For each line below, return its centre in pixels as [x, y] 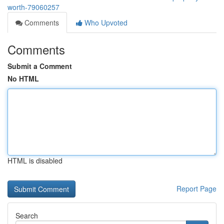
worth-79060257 [33, 7]
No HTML [23, 78]
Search [27, 215]
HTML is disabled [35, 160]
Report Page [196, 188]
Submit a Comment [40, 66]
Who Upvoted [105, 22]
